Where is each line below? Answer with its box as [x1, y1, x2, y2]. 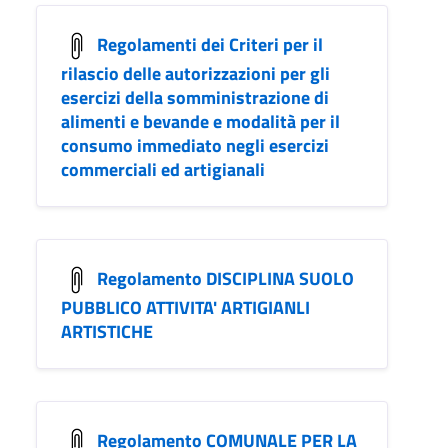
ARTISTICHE [61, 317, 153, 345]
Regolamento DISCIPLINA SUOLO [97, 264, 354, 292]
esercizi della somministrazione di [61, 83, 329, 111]
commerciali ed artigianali [61, 155, 265, 183]
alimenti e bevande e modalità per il [61, 107, 340, 135]
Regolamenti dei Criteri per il [97, 30, 323, 58]
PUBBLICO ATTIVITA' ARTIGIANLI [61, 293, 310, 321]
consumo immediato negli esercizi [61, 131, 329, 159]
